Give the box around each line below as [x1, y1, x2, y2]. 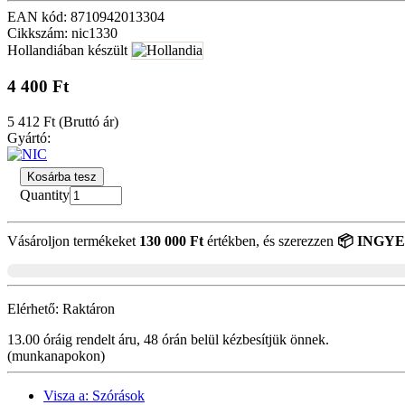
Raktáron [62, 301, 115, 317]
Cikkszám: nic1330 [7, 25, 118, 42]
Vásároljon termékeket [7, 233, 139, 250]
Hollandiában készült [7, 42, 131, 59]
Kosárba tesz [27, 170, 97, 184]
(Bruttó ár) [55, 113, 118, 129]
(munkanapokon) [7, 348, 105, 364]
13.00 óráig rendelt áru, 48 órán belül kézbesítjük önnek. [7, 332, 329, 348]
